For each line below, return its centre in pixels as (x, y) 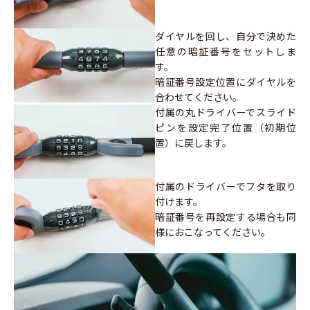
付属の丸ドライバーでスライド (226, 112)
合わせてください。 (199, 97)
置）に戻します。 (193, 142)
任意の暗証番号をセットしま (226, 51)
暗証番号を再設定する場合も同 (226, 217)
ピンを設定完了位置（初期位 (226, 127)
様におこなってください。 (213, 232)
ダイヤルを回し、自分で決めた (226, 36)
